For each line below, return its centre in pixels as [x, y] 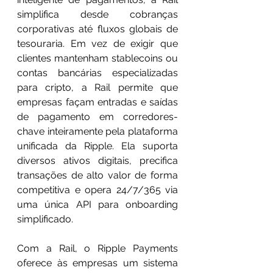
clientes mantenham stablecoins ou [97, 58]
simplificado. [45, 219]
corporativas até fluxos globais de [97, 29]
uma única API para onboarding [97, 204]
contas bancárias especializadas [97, 73]
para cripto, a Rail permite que [97, 87]
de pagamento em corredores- [97, 116]
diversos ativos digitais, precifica [97, 160]
